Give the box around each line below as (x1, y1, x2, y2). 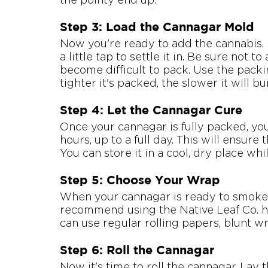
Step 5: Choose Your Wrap (60, 173, 220, 187)
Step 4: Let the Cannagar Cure (60, 103, 242, 117)
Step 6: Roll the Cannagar (60, 243, 214, 257)
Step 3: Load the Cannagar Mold (60, 20, 254, 34)
